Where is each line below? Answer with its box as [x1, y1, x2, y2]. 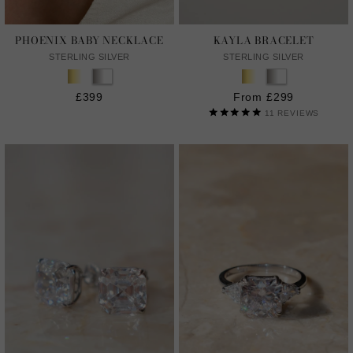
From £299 [232, 91, 295, 104]
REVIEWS [274, 109, 320, 118]
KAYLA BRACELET [213, 32, 314, 49]
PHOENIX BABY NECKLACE [15, 32, 164, 49]
